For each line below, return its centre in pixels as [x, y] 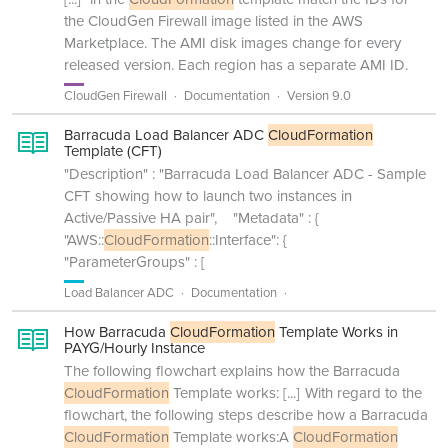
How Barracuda [117, 332]
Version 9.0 [319, 95]
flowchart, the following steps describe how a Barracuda [246, 415]
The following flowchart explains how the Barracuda [232, 371]
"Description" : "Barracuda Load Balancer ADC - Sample [245, 174]
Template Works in [336, 332]
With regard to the [363, 393]
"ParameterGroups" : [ [134, 262]
